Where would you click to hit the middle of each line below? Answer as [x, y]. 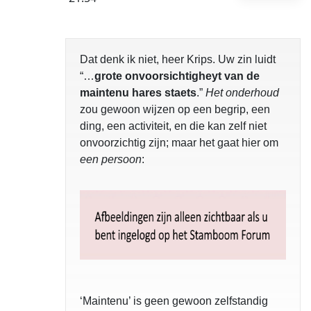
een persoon [111, 159]
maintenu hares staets [138, 93]
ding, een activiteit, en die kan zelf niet [173, 126]
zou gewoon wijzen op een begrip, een [175, 109]
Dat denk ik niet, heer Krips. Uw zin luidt [178, 59]
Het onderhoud [242, 93]
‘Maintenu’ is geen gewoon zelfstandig [174, 301]
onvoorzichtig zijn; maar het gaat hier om [179, 143]
